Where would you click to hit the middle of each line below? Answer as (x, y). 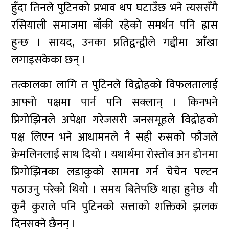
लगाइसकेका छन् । (52, 60)
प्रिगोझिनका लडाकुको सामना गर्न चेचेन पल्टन (114, 172)
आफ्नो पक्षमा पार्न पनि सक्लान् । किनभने (114, 102)
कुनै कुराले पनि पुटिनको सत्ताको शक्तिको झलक (114, 207)
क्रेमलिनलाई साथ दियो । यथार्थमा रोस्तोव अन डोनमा (114, 155)
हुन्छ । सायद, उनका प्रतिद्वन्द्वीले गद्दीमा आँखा (114, 43)
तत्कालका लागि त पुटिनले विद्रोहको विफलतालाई (114, 85)
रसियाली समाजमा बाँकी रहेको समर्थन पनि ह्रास (114, 25)
